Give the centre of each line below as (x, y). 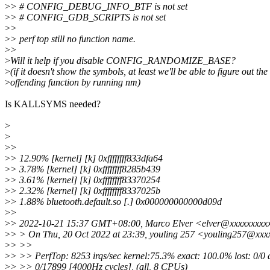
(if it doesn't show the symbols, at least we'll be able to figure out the (139, 72)
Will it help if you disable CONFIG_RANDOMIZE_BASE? (123, 61)
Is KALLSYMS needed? (53, 104)
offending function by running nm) (75, 83)
